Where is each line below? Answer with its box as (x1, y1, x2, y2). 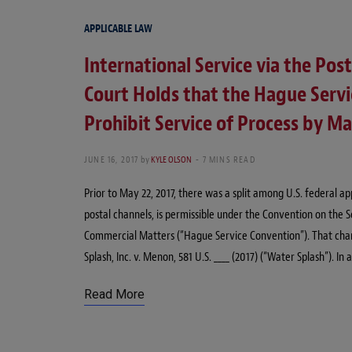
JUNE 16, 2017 (84, 152, 139, 166)
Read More (84, 286, 145, 302)
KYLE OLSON (150, 152, 192, 166)
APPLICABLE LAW (84, 21, 152, 35)
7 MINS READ (202, 152, 255, 166)
